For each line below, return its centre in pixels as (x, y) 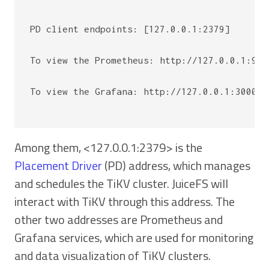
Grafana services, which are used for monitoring (134, 237)
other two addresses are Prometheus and (119, 219)
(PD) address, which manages (176, 165)
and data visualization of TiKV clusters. (113, 255)
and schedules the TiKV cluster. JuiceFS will (121, 183)
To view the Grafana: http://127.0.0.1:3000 (144, 92)
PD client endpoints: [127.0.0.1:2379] (130, 29)
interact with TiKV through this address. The (125, 201)
